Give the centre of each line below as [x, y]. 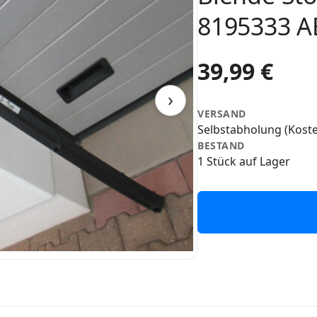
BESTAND [221, 145]
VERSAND [222, 113]
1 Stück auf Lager [244, 161]
